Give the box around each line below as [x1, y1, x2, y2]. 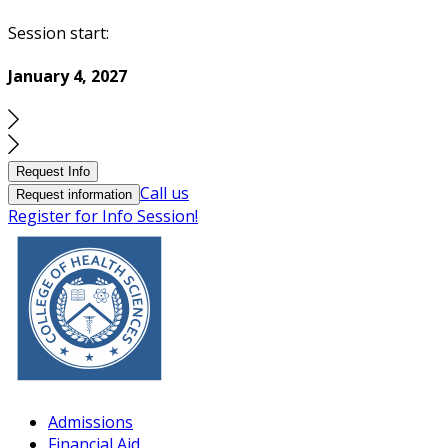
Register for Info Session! [8, 204, 198, 227]
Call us [140, 181, 189, 204]
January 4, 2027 [8, 65, 127, 88]
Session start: [8, 22, 109, 45]
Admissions [48, 410, 133, 433]
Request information [16, 186, 132, 202]
